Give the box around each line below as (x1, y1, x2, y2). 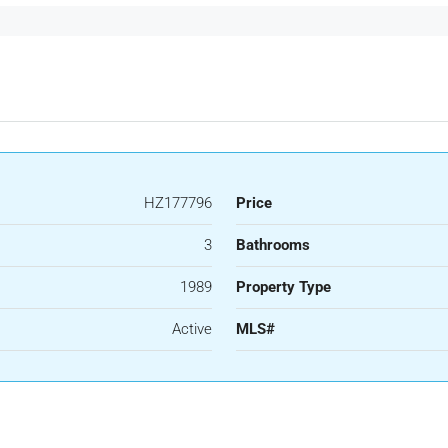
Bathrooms (236, 235, 310, 254)
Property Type (236, 277, 331, 296)
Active (172, 319, 212, 338)
